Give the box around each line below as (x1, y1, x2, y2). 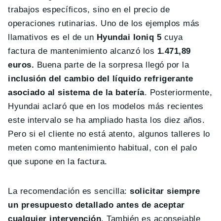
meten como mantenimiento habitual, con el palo (8, 143, 197, 152)
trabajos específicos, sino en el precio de (8, 4, 170, 14)
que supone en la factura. (8, 156, 108, 166)
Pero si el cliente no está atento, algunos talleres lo (8, 129, 210, 139)
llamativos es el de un (8, 32, 94, 42)
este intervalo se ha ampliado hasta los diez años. (8, 115, 205, 125)
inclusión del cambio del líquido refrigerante (8, 74, 193, 83)
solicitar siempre (130, 186, 200, 196)
